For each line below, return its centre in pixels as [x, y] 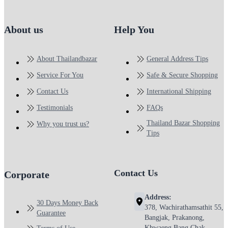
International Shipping [179, 91]
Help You [134, 29]
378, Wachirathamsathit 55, [184, 207]
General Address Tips [177, 59]
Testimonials [55, 107]
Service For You [60, 75]
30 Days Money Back [67, 203]
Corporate [27, 175]
